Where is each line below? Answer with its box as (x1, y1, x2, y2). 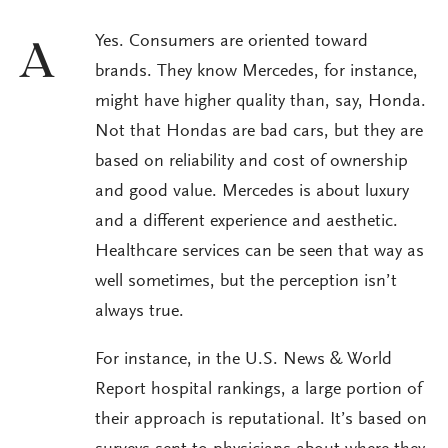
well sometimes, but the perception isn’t (95, 273, 397, 292)
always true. (95, 303, 184, 322)
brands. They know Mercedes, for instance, (95, 63, 418, 82)
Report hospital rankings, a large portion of (95, 381, 422, 400)
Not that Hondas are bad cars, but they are (95, 123, 423, 142)
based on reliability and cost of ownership (95, 153, 408, 172)
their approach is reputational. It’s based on (95, 411, 427, 430)
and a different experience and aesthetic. (95, 213, 398, 232)
